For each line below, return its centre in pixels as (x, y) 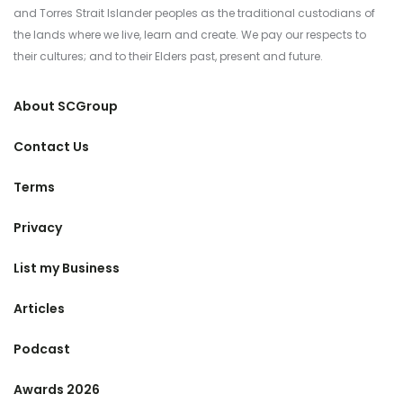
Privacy (38, 228)
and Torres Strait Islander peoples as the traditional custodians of (194, 13)
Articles (39, 309)
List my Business (67, 268)
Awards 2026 (57, 390)
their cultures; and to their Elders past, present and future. (168, 56)
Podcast (42, 349)
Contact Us (51, 147)
